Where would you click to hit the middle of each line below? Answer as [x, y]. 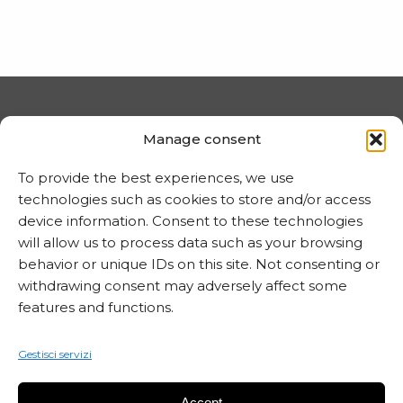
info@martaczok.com [213, 301]
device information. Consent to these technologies [190, 221]
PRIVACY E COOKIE [201, 125]
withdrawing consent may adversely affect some [183, 286]
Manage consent [201, 139]
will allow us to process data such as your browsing [190, 242]
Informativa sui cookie [201, 196]
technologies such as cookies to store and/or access [194, 199]
